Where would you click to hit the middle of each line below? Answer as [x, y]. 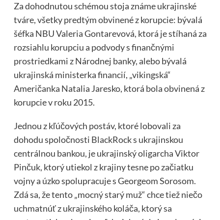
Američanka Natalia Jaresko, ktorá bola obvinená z [109, 88]
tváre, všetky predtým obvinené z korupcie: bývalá [108, 19]
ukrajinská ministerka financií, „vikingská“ [92, 74]
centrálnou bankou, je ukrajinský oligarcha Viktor [106, 153]
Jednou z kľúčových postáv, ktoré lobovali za [97, 125]
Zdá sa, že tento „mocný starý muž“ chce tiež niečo [108, 194]
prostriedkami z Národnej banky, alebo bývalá [100, 61]
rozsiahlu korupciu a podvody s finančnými [94, 47]
